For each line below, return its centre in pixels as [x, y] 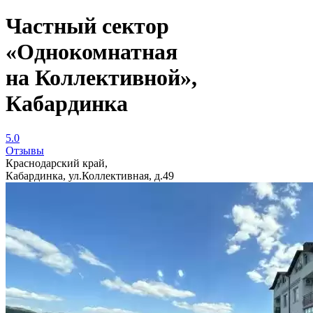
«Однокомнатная [92, 52]
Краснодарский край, [57, 163]
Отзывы [25, 150]
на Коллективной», [101, 78]
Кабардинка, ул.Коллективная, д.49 [90, 175]
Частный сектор [87, 26]
